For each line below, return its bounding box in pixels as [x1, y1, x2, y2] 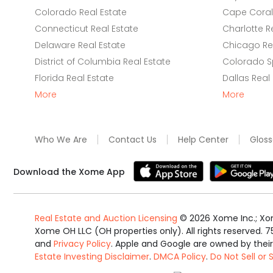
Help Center [178, 133, 229, 146]
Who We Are [35, 133, 87, 146]
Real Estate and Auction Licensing [35, 212, 177, 224]
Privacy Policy [54, 238, 111, 250]
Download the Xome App [13, 166, 125, 178]
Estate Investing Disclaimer [35, 250, 149, 263]
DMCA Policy [154, 250, 206, 263]
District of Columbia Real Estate [35, 55, 171, 68]
